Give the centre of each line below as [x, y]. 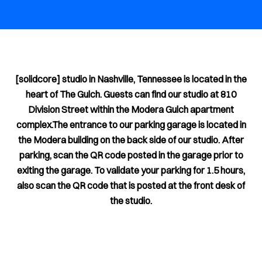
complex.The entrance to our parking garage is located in [131, 125]
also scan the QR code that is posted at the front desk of [131, 185]
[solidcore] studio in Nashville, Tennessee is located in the [131, 79]
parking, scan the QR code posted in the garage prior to [131, 155]
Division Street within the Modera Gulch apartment [131, 109]
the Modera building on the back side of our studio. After [131, 140]
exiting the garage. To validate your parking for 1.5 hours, [131, 170]
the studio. [131, 201]
